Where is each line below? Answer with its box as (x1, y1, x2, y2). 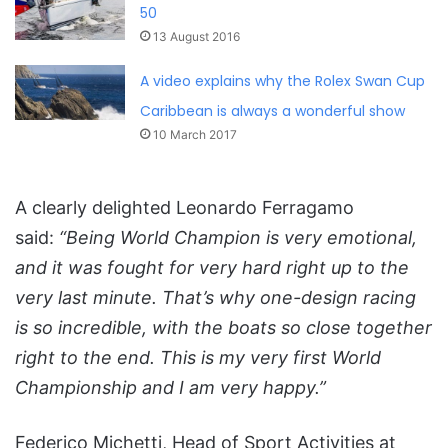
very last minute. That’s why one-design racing (15, 286, 416, 308)
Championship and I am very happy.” (15, 376, 326, 398)
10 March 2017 (153, 126, 238, 142)
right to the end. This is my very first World (15, 346, 381, 368)
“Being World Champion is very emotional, (59, 226, 417, 248)
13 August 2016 (153, 28, 241, 44)
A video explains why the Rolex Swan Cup (140, 70, 426, 91)
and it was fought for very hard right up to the (15, 256, 409, 278)
